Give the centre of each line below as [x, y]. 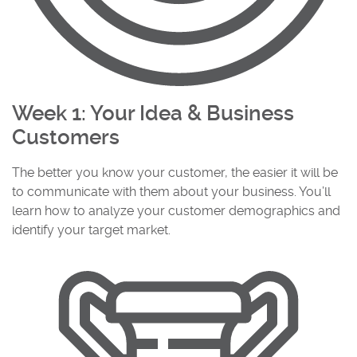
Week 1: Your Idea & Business [153, 113]
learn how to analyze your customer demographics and [176, 210]
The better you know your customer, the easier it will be [175, 172]
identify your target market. [91, 229]
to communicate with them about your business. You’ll [171, 191]
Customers [66, 137]
